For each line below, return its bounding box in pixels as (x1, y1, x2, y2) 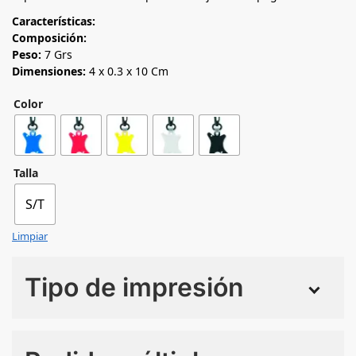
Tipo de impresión (25, 271, 244, 303)
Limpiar (12, 228, 48, 243)
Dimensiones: (12, 63, 86, 79)
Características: (12, 13, 99, 29)
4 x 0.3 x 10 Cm (86, 63, 168, 79)
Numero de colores (24, 319, 126, 335)
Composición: (12, 29, 87, 45)
